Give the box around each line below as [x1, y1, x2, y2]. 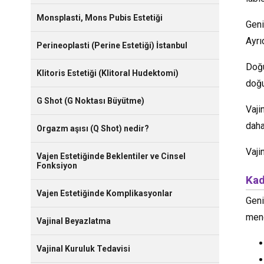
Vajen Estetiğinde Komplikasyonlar [37, 188, 173, 198]
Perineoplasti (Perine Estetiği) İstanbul [37, 40, 187, 50]
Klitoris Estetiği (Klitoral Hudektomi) [37, 68, 179, 78]
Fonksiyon [37, 160, 77, 170]
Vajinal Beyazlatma [37, 216, 111, 226]
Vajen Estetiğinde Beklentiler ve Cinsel [37, 151, 186, 161]
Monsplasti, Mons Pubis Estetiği [37, 12, 163, 22]
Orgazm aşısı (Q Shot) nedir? [37, 123, 149, 133]
